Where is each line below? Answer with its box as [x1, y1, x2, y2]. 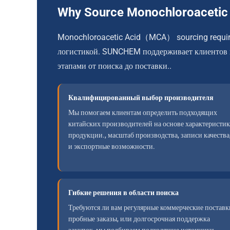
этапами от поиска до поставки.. [57, 61, 171, 71]
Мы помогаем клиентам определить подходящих [68, 108, 217, 117]
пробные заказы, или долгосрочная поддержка [68, 215, 210, 223]
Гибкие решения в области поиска [68, 188, 179, 197]
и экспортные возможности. [68, 142, 155, 150]
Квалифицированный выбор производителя [68, 93, 214, 102]
